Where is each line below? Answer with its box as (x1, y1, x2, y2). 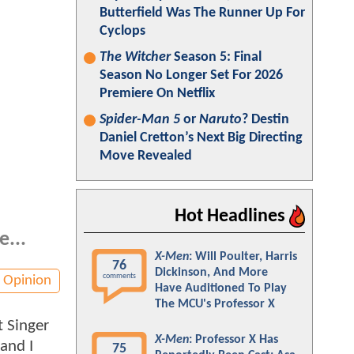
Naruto (199, 112, 242, 127)
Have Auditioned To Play (155, 282, 287, 295)
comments (103, 272, 136, 281)
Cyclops (100, 24, 145, 39)
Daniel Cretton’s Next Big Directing (100, 130, 303, 145)
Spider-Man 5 (100, 112, 180, 127)
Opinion (3, 273, 51, 288)
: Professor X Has (189, 333, 278, 346)
